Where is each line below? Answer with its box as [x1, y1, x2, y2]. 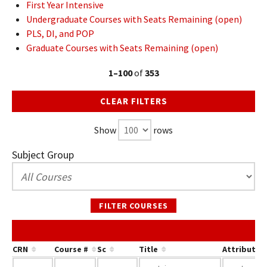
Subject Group [12, 148, 74, 162]
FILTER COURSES [98, 200, 169, 211]
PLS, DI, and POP [26, 27, 94, 39]
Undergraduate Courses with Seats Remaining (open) [26, 13, 242, 25]
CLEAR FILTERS [100, 95, 167, 107]
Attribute [222, 244, 260, 254]
